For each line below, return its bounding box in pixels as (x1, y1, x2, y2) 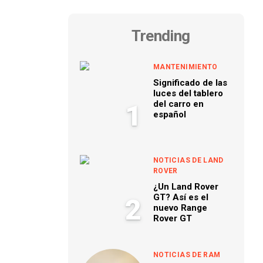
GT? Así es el (153, 192, 208, 203)
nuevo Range (153, 203, 207, 213)
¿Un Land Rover (153, 181, 218, 192)
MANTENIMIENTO (153, 63, 218, 71)
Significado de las (153, 77, 227, 88)
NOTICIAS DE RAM (153, 251, 221, 259)
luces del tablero (153, 88, 223, 99)
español (153, 109, 186, 120)
